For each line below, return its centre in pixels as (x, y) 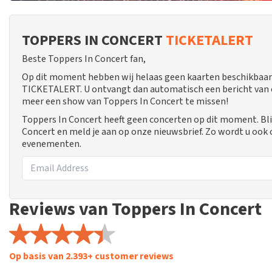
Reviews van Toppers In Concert (135, 209)
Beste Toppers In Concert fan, (84, 59)
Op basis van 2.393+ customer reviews (91, 256)
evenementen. (52, 144)
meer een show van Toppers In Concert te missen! (125, 101)
